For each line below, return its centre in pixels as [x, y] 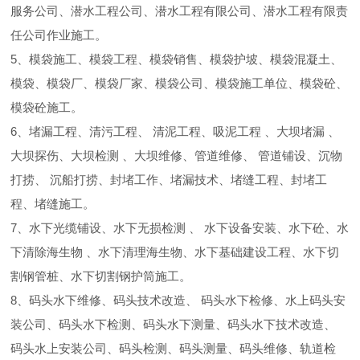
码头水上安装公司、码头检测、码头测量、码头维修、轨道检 [174, 348]
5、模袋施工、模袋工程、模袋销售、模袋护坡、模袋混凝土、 [177, 59]
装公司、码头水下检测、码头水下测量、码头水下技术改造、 [174, 324]
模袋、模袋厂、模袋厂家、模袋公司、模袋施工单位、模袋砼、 [180, 83]
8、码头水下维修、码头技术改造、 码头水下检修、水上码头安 [178, 300]
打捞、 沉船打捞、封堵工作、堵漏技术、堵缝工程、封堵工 [169, 180]
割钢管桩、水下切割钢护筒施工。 [101, 276]
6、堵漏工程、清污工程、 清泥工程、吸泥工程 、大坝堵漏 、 [176, 131]
